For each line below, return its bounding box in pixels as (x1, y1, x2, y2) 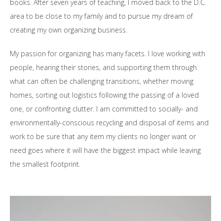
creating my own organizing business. (10, 25, 127, 35)
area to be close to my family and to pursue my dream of (10, 11, 193, 21)
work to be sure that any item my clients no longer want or (10, 132, 196, 141)
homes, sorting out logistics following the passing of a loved (10, 90, 199, 100)
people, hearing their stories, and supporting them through (10, 63, 197, 72)
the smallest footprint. (10, 159, 80, 169)
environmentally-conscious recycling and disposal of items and (10, 118, 209, 127)
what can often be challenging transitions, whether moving (10, 76, 193, 86)
